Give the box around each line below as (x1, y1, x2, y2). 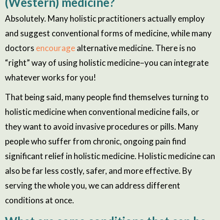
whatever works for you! (5, 72, 96, 82)
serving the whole (5, 180, 71, 191)
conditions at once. (5, 194, 74, 205)
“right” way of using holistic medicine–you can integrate (5, 57, 209, 68)
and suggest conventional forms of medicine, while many (5, 27, 212, 38)
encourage (36, 42, 75, 53)
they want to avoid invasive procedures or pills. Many (5, 121, 198, 132)
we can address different (88, 180, 180, 191)
